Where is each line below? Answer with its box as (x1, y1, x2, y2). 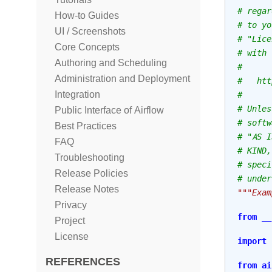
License (55, 231, 89, 242)
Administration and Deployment (55, 73, 190, 84)
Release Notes (55, 183, 119, 195)
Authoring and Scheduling (55, 57, 167, 69)
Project (55, 215, 85, 226)
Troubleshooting (55, 152, 124, 163)
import (237, 235, 267, 246)
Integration (55, 89, 100, 100)
